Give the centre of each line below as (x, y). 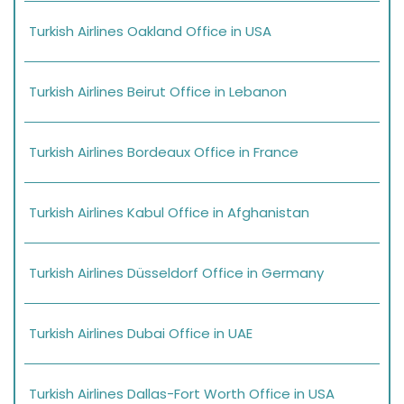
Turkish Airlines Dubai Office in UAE (141, 334)
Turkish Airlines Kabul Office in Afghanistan (169, 213)
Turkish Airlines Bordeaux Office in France (164, 152)
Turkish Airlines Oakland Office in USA (150, 32)
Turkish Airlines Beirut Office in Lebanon (158, 92)
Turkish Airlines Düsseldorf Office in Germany (176, 273)
